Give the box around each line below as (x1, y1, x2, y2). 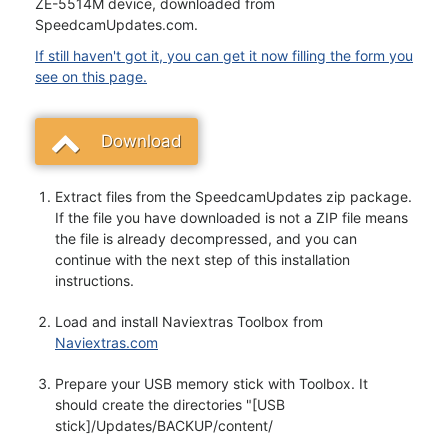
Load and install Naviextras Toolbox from (55, 313, 323, 330)
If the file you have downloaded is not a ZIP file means (55, 209, 408, 226)
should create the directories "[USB (55, 396, 285, 413)
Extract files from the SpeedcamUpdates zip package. (55, 188, 412, 205)
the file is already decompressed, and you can (55, 230, 357, 247)
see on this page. (35, 68, 147, 85)
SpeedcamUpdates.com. (35, 16, 198, 33)
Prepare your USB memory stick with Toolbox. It (55, 375, 368, 392)
